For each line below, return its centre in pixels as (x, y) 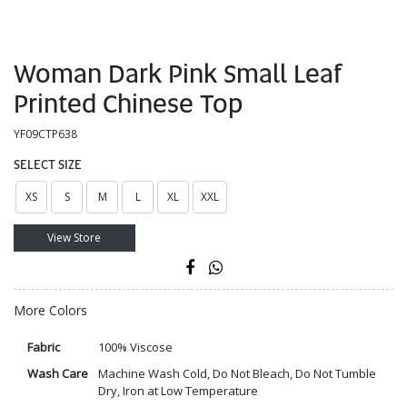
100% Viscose (135, 347)
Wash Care (58, 374)
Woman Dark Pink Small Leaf (178, 74)
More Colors (50, 311)
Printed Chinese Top (128, 104)
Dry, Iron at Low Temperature (178, 391)
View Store (74, 238)
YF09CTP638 (45, 134)
